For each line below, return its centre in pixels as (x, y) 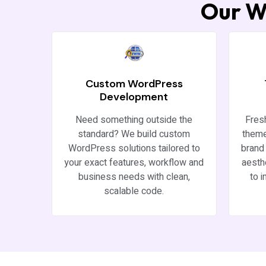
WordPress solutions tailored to (134, 148)
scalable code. (134, 191)
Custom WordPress (134, 83)
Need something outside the (134, 120)
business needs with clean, (134, 177)
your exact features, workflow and (134, 162)
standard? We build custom (134, 134)
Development (134, 96)
